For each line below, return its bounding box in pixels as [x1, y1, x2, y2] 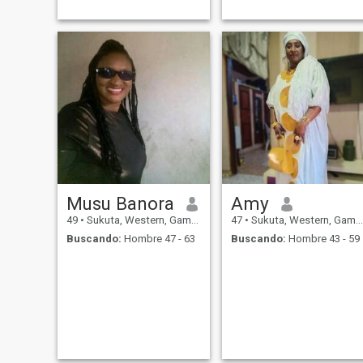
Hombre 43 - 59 [285, 232, 360, 245]
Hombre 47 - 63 [121, 232, 195, 245]
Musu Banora [66, 193, 174, 215]
